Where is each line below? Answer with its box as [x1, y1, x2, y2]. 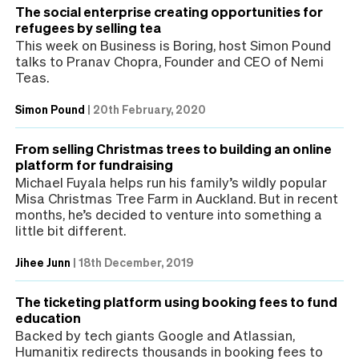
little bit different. [15, 220, 126, 239]
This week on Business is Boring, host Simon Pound [15, 35, 331, 54]
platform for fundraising [15, 155, 173, 173]
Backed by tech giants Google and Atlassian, [15, 325, 295, 344]
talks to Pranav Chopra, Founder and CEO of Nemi [15, 51, 324, 70]
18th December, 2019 [79, 254, 193, 269]
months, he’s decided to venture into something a [15, 204, 322, 223]
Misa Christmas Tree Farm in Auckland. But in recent [15, 188, 338, 207]
